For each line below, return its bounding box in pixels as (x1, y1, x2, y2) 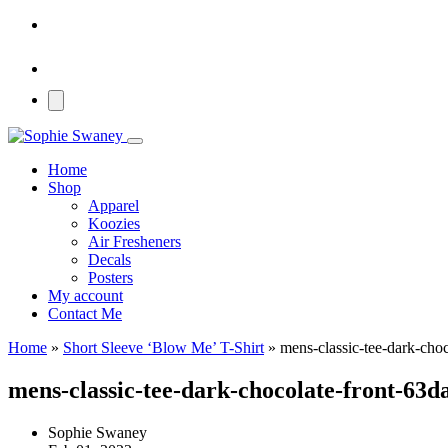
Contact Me (48, 305, 122, 322)
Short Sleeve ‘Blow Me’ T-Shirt (63, 339, 264, 356)
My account (48, 287, 123, 304)
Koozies (88, 215, 140, 232)
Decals (88, 251, 131, 268)
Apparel (88, 197, 139, 214)
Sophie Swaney (48, 423, 147, 441)
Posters (88, 269, 133, 286)
